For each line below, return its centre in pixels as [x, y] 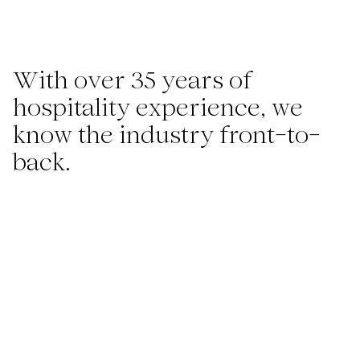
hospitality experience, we [158, 107]
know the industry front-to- [167, 134]
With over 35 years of [132, 80]
